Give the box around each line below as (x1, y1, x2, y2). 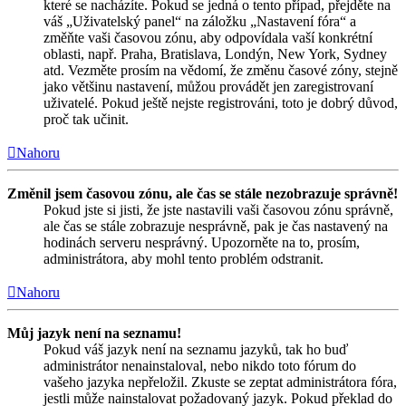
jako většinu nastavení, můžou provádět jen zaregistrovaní (43, 78, 373, 94)
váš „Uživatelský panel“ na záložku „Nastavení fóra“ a (43, 13, 356, 29)
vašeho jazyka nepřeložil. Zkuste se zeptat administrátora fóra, (43, 373, 397, 390)
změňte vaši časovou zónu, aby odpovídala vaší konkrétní (43, 29, 372, 45)
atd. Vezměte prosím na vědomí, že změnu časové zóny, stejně (43, 62, 398, 78)
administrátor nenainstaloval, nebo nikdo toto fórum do (43, 357, 356, 373)
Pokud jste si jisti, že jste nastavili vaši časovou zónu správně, (43, 201, 393, 217)
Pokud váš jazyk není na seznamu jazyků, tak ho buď (43, 341, 348, 357)
